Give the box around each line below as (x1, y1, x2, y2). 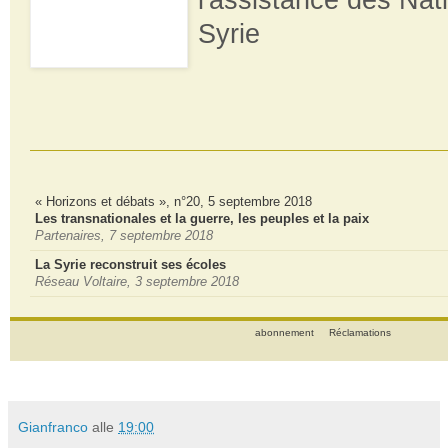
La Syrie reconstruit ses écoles (35, 256, 226, 272)
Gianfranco (18, 418, 88, 435)
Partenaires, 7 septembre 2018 (35, 227, 213, 243)
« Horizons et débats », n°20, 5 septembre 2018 (35, 193, 312, 209)
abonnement (254, 326, 317, 338)
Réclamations (328, 326, 391, 338)
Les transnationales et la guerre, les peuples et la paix (35, 210, 369, 226)
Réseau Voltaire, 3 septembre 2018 (35, 273, 239, 289)
